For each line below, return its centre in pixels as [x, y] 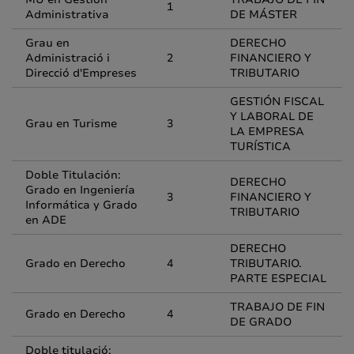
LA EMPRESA [267, 132]
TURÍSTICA [260, 147]
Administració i [68, 58]
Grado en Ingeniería [80, 190]
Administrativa [67, 15]
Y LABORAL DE [272, 117]
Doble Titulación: [73, 175]
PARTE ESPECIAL [278, 279]
